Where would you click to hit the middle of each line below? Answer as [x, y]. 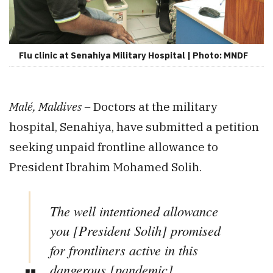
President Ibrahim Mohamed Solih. [105, 167]
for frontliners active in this [124, 250]
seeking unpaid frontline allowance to [114, 147]
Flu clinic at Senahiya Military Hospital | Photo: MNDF [133, 55]
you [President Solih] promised [135, 231]
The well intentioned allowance [134, 211]
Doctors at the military [155, 107]
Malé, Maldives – [51, 107]
